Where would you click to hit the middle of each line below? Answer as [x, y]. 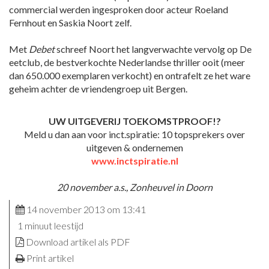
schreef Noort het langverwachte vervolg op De [153, 49]
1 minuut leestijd [50, 226]
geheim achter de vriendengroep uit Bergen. [98, 89]
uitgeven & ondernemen [134, 148]
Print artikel [50, 258]
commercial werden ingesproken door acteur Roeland [119, 10]
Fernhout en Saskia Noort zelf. [70, 23]
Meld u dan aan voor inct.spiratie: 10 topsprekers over [134, 134]
